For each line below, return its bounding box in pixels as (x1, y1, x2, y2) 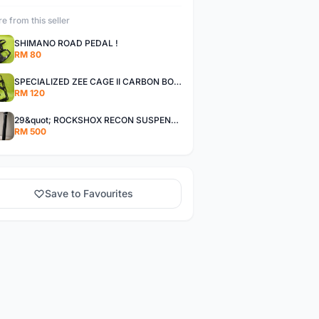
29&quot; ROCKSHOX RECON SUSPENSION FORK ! (170, 115, 179, 125)
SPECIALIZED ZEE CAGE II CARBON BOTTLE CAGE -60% (173, 76, 182, 87)
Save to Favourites (45, 187, 134, 199)
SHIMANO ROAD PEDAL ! (14, 38, 118, 48)
